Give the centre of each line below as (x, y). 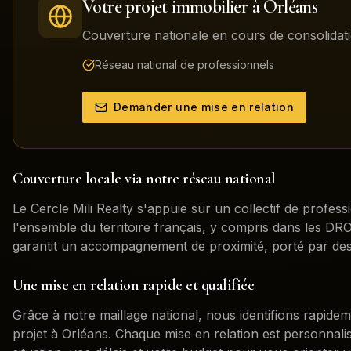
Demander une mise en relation (204, 107)
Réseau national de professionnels (185, 65)
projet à (37, 334)
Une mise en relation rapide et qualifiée (133, 285)
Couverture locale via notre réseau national (144, 179)
